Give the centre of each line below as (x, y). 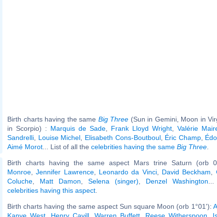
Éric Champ (183, 137)
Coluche (20, 181)
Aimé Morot (25, 147)
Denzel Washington (177, 181)
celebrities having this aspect (51, 190)
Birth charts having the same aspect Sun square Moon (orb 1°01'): (110, 206)
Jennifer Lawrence (65, 172)
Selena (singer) (113, 181)
